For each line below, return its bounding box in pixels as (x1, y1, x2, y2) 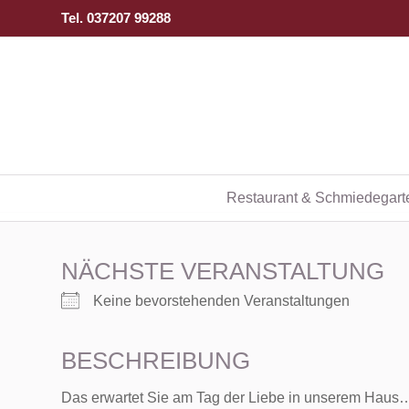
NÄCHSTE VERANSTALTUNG (61, 257, 384, 285)
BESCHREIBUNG (61, 347, 250, 374)
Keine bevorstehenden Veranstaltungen (93, 293, 350, 309)
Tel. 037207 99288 (61, 10, 171, 26)
